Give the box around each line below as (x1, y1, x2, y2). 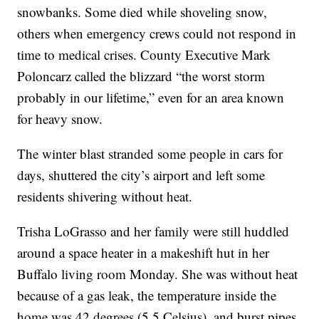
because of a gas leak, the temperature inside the (17, 286, 277, 304)
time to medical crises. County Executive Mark (17, 45, 271, 63)
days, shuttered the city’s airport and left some (17, 165, 266, 184)
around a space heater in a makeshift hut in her (17, 243, 270, 261)
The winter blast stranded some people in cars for (17, 144, 283, 162)
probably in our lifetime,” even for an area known (17, 88, 285, 106)
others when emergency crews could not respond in (17, 23, 297, 42)
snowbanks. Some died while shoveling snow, (17, 2, 268, 21)
